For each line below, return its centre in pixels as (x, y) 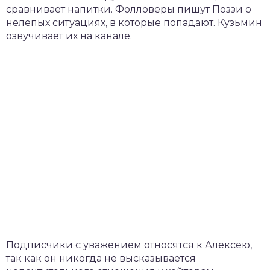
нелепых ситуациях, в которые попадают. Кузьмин (134, 23)
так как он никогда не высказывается (101, 259)
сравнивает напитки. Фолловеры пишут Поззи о (129, 10)
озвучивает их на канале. (69, 36)
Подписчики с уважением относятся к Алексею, (129, 245)
